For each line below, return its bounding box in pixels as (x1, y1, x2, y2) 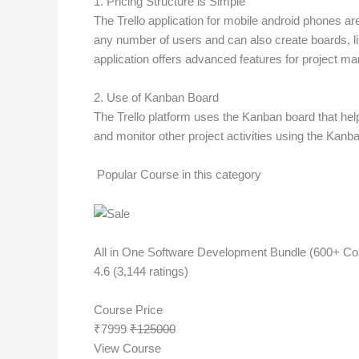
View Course (94, 341, 161, 355)
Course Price (94, 302, 163, 317)
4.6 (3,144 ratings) (94, 264, 188, 278)
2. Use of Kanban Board (94, 90, 219, 104)
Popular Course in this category (94, 167, 261, 181)
